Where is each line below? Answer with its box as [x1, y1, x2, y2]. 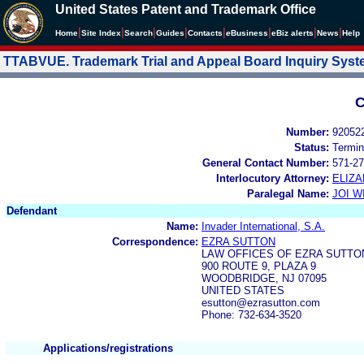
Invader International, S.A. [201, 219, 325, 232]
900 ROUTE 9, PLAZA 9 [201, 259, 316, 272]
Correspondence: [112, 235, 198, 248]
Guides [156, 28, 184, 37]
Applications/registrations [43, 341, 173, 354]
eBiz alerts [271, 28, 314, 37]
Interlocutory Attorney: [216, 171, 329, 184]
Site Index [81, 28, 121, 37]
